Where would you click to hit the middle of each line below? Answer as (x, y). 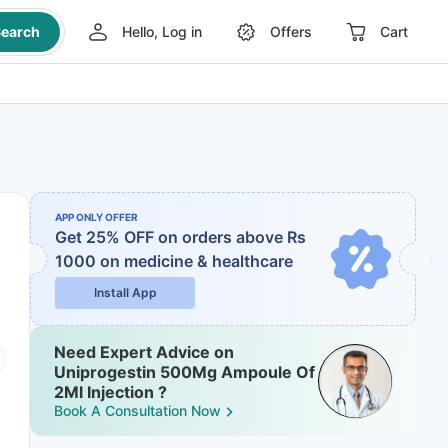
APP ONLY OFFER (96, 217)
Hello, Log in (161, 31)
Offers (290, 31)
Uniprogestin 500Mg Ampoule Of (184, 372)
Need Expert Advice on (144, 352)
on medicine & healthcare (196, 261)
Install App (125, 292)
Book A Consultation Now (137, 410)
